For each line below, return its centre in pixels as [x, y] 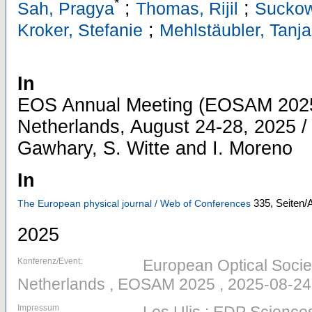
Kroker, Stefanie [80, 30]
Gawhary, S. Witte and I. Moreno [155, 149]
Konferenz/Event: [50, 262]
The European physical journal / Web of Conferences [134, 203]
